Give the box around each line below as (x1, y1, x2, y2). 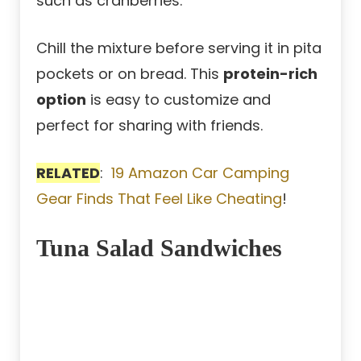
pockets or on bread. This (36, 63, 223, 84)
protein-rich (223, 63, 317, 84)
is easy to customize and (86, 89, 271, 110)
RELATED (36, 162, 100, 183)
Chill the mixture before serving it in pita (36, 37, 322, 58)
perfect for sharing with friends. (36, 114, 263, 135)
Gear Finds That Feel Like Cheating (36, 188, 282, 209)
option (36, 89, 86, 110)
